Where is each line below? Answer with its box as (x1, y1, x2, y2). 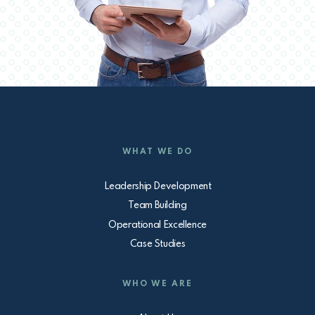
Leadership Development (103, 181, 212, 191)
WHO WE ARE (122, 279, 193, 288)
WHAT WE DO (122, 148, 193, 157)
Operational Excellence (108, 219, 207, 230)
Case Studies (129, 239, 186, 250)
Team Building (128, 200, 187, 211)
